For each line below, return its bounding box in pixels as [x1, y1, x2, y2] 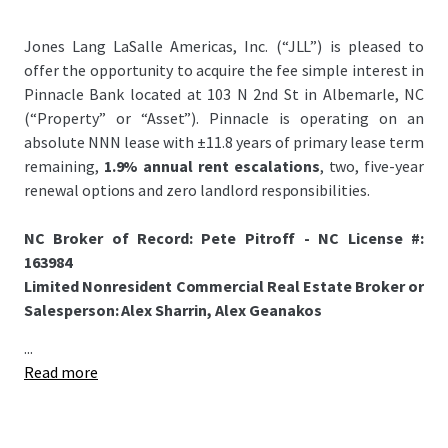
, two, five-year [319, 156, 424, 176]
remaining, [24, 156, 104, 176]
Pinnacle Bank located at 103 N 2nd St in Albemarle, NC [24, 84, 424, 104]
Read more [24, 362, 98, 382]
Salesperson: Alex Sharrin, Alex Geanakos [24, 300, 323, 320]
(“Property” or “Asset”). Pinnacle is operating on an [24, 108, 424, 128]
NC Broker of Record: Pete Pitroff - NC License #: [24, 228, 424, 248]
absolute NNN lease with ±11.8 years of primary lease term [24, 132, 424, 152]
